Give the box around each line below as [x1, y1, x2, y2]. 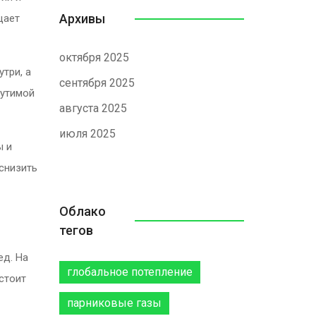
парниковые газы [66, 296, 162, 310]
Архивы [59, 11, 105, 26]
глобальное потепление [66, 265, 193, 279]
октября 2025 [59, 51, 129, 64]
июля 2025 [59, 127, 116, 140]
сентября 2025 [59, 76, 135, 90]
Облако [59, 204, 106, 219]
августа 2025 [59, 102, 127, 115]
